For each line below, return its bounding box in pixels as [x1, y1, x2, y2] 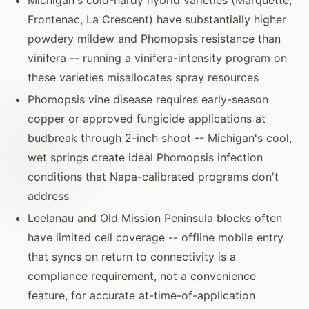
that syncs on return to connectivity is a [28, 249, 236, 263]
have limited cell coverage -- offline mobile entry [28, 230, 283, 244]
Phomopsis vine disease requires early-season [28, 92, 268, 106]
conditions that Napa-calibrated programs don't [28, 169, 279, 183]
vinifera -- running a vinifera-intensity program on [28, 50, 287, 65]
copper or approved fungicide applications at [28, 111, 266, 126]
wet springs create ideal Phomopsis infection [28, 150, 263, 164]
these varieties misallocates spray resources [28, 70, 259, 84]
